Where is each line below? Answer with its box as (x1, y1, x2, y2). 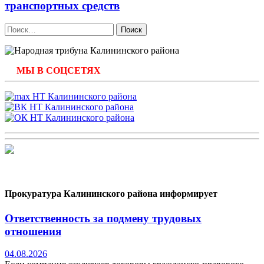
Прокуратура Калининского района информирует (5, 189, 217, 199)
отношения (5, 225, 61, 237)
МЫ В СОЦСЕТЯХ (16, 65, 101, 76)
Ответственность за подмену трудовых (5, 212, 202, 225)
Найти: (4, 23, 32, 34)
